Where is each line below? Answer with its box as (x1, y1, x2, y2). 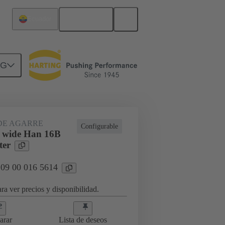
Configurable (81, 123, 118, 130)
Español (74, 14, 107, 25)
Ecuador (27, 15, 52, 23)
